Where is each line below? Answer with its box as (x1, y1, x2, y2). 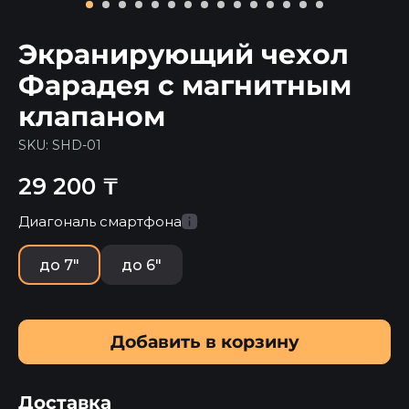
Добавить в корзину (110, 330, 299, 352)
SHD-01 (52, 137, 101, 153)
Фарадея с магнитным (18, 68, 351, 102)
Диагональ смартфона (18, 213, 182, 230)
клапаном (18, 100, 165, 133)
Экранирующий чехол (18, 37, 349, 71)
